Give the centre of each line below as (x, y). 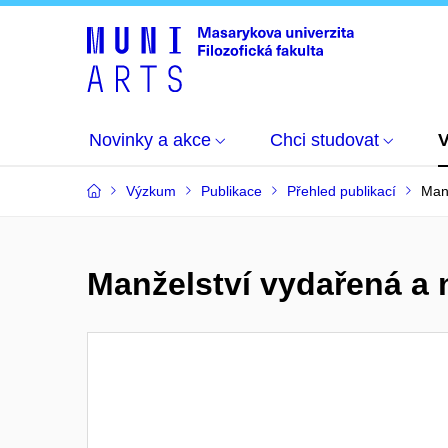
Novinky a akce (150, 140)
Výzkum (151, 191)
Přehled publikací (341, 191)
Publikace (231, 191)
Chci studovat (324, 140)
